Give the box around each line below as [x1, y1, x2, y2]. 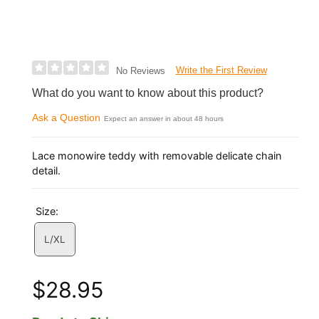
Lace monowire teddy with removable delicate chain [32, 149, 282, 162]
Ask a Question [32, 112, 101, 124]
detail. [32, 164, 61, 177]
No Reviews [115, 65, 165, 76]
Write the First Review [175, 65, 267, 76]
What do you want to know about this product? [32, 87, 264, 100]
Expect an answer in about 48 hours [104, 115, 224, 123]
